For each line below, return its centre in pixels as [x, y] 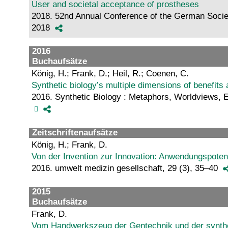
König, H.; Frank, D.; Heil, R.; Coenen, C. [110, 74]
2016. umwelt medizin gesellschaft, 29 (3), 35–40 [127, 168]
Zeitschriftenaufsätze [75, 132]
